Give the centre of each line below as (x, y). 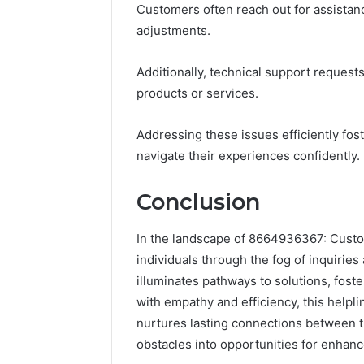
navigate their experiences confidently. (248, 156)
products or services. (197, 93)
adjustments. (173, 31)
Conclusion (198, 202)
